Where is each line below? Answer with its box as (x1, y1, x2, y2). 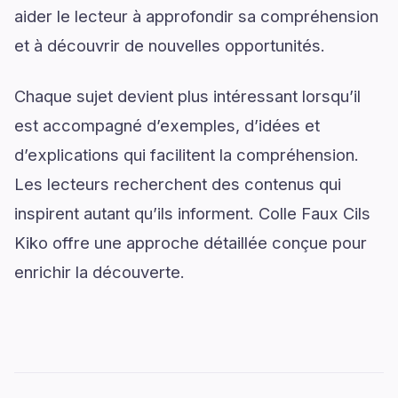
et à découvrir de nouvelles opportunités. (14, 36, 325, 55)
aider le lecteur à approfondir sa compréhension (14, 6, 378, 26)
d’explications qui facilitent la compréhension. (14, 145, 359, 164)
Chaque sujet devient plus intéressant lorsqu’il (14, 86, 361, 106)
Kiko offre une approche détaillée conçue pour (14, 233, 367, 252)
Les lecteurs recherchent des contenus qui (14, 174, 341, 194)
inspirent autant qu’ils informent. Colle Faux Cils (14, 203, 370, 223)
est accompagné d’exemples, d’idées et (14, 115, 320, 135)
